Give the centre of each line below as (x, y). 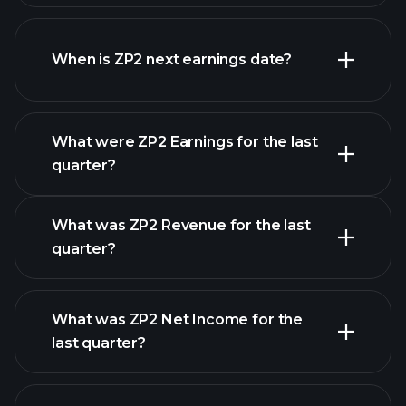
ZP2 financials (236, 18)
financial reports (246, 360)
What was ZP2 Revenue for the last (181, 225)
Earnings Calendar (236, 159)
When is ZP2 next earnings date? (172, 59)
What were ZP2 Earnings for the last (185, 142)
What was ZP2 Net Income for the (178, 319)
